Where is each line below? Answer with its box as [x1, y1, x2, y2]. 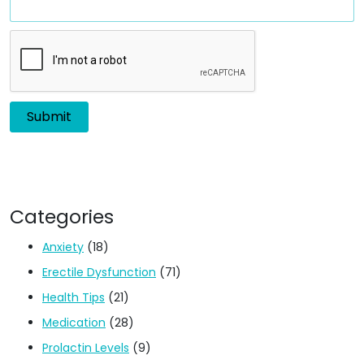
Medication [42, 314, 106, 331]
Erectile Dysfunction [42, 263, 156, 280]
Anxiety [42, 238, 84, 255]
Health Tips [42, 288, 105, 305]
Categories [10, 202, 114, 230]
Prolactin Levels [42, 339, 129, 356]
